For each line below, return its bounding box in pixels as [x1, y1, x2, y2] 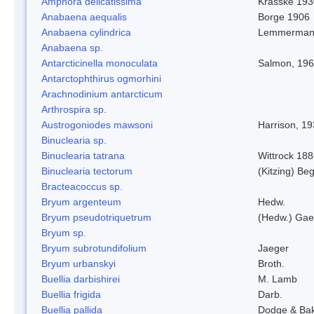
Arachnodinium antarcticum [41, 88, 163, 100]
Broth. [258, 257, 285, 269]
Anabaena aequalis [41, 11, 127, 22]
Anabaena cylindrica [41, 26, 131, 38]
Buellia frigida [41, 288, 101, 300]
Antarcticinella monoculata [41, 57, 158, 69]
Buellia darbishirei [41, 273, 120, 285]
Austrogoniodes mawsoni [41, 118, 153, 130]
